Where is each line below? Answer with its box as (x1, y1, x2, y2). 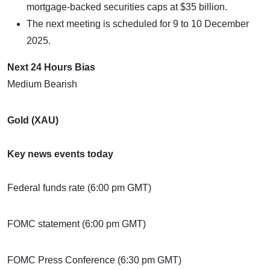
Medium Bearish (7, 78, 77, 89)
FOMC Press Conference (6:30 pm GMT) (7, 254, 181, 265)
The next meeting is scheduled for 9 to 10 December (27, 18, 249, 29)
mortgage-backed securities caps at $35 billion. (27, 1, 227, 12)
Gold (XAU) (7, 115, 58, 125)
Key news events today (7, 148, 113, 159)
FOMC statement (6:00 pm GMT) (7, 218, 146, 229)
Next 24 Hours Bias (7, 61, 95, 72)
